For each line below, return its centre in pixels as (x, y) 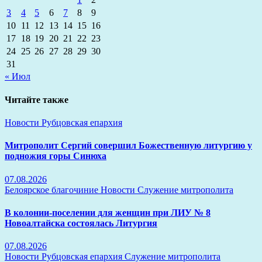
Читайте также (37, 99)
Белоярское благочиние (53, 189)
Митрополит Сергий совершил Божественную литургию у (128, 146)
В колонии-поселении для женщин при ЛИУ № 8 (108, 212)
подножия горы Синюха (56, 156)
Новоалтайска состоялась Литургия (81, 223)
